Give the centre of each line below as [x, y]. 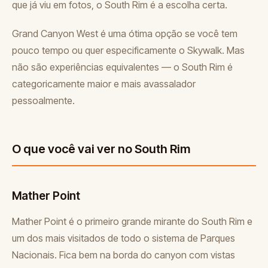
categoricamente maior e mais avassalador [104, 83]
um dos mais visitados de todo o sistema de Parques [124, 238]
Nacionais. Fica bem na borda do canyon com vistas [124, 255]
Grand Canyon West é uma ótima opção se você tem [125, 33]
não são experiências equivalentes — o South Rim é [122, 67]
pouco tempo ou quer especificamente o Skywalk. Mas [128, 50]
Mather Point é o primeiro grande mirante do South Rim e [132, 221]
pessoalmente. [43, 100]
